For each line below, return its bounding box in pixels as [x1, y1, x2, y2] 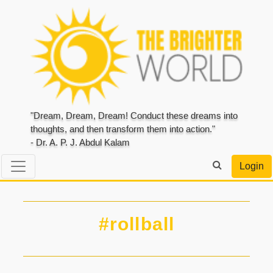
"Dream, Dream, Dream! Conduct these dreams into [30, 110, 238, 121]
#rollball [98, 213, 175, 234]
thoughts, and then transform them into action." [30, 124, 215, 135]
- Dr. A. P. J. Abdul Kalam [30, 137, 130, 148]
